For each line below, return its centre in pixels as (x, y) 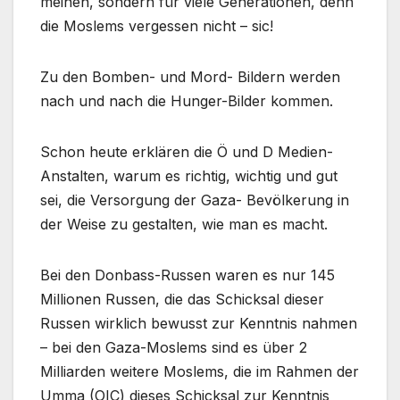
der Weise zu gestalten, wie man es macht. (184, 225)
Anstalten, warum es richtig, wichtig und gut (189, 176)
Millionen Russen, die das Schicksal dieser (182, 300)
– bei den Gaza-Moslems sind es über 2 (174, 348)
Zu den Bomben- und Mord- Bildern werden (190, 77)
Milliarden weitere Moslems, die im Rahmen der (200, 372)
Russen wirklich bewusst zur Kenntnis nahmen (199, 324)
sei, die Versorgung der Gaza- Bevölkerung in (195, 200)
